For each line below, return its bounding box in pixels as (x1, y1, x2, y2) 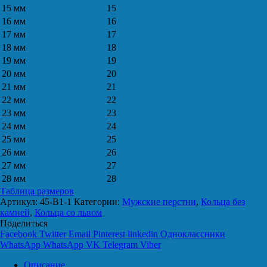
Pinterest (93, 229, 125, 240)
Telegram (103, 240, 138, 250)
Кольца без (201, 197, 245, 207)
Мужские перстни (122, 197, 196, 207)
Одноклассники (160, 229, 225, 240)
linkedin (128, 229, 158, 240)
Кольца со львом (35, 207, 102, 218)
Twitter (39, 229, 66, 240)
